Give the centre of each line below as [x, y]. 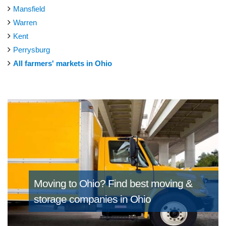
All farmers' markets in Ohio [63, 63]
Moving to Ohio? [71, 184]
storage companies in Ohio [92, 199]
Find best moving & [150, 184]
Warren [25, 22]
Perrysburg [32, 49]
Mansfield [29, 9]
